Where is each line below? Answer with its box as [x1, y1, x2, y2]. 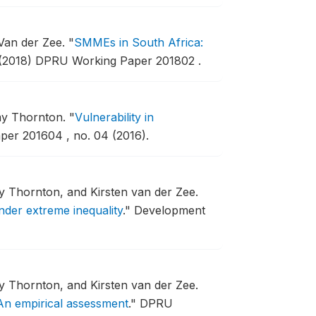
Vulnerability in [74, 110, 154, 124]
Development [133, 203, 205, 217]
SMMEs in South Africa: [73, 35, 203, 49]
